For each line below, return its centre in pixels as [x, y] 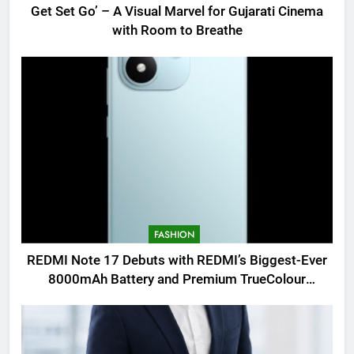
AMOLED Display [177, 298]
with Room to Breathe [177, 31]
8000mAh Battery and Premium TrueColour [177, 279]
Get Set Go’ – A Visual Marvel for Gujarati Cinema [177, 12]
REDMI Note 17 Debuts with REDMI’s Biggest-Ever [177, 260]
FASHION [174, 234]
